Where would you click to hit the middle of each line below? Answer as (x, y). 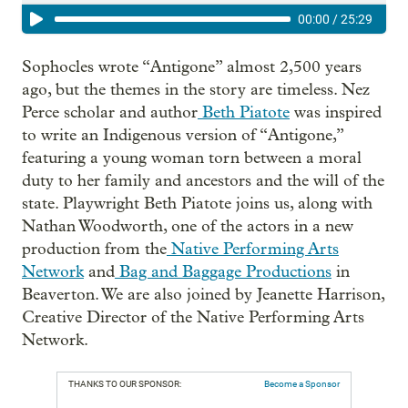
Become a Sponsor (302, 384)
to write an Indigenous (102, 135)
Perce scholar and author (110, 112)
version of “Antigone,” (265, 135)
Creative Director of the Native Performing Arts (193, 317)
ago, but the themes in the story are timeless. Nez (196, 90)
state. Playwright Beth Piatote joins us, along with (197, 204)
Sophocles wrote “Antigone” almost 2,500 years (192, 67)
